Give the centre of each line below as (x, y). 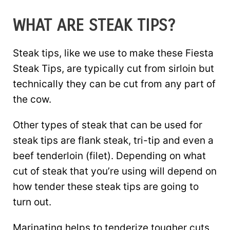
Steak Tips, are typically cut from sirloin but (113, 69)
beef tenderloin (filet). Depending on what (109, 156)
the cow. (32, 99)
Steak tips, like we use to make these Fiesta (113, 53)
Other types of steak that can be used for (108, 125)
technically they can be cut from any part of (114, 84)
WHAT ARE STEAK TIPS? (94, 25)
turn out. (32, 202)
